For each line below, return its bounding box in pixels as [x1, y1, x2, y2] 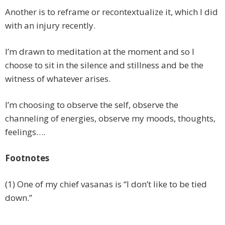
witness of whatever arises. [5, 73, 110, 85]
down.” [5, 192, 32, 204]
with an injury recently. [5, 20, 95, 32]
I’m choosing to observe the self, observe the [5, 99, 178, 111]
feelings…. [5, 126, 45, 138]
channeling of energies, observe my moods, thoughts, [5, 113, 215, 125]
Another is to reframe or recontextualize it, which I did [5, 6, 218, 18]
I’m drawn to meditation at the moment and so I [5, 46, 194, 58]
